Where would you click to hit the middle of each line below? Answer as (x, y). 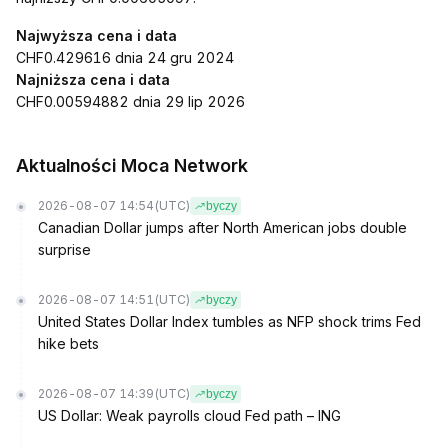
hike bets (68, 343)
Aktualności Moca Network (132, 165)
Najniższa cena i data (93, 79)
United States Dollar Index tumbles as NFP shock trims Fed (229, 321)
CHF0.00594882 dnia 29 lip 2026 (130, 101)
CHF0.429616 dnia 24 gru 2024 (125, 57)
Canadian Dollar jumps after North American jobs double (222, 227)
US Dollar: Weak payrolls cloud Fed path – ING (189, 415)
